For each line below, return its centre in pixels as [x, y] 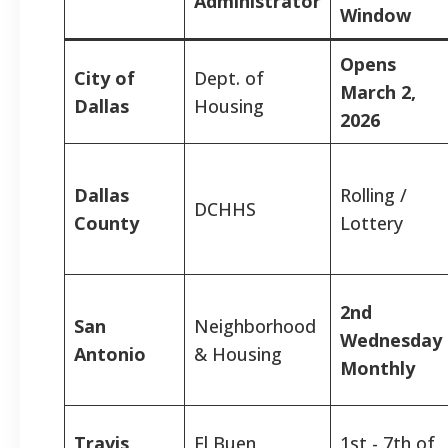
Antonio [110, 353]
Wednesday [391, 339]
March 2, [378, 91]
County [106, 222]
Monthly [377, 367]
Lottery [371, 222]
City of [104, 77]
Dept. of [229, 77]
